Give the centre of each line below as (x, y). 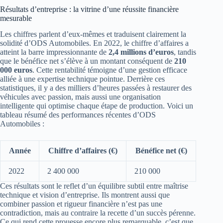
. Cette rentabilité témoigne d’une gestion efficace (110, 70)
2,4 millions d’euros (141, 52)
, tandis (185, 52)
